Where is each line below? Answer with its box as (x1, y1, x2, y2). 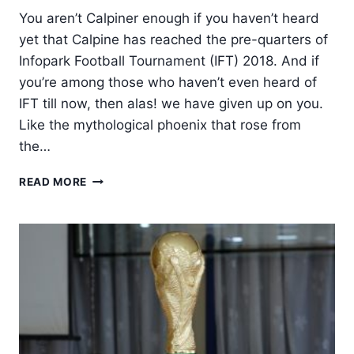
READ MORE (19, 175, 88, 188)
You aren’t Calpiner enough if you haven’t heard (19, 9, 319, 26)
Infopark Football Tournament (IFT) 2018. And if (19, 52, 319, 69)
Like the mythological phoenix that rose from (19, 116, 301, 133)
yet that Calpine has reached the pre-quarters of (19, 31, 328, 47)
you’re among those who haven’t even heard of (19, 73, 317, 90)
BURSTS (86, 187, 134, 201)
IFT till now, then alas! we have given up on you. (19, 95, 323, 111)
